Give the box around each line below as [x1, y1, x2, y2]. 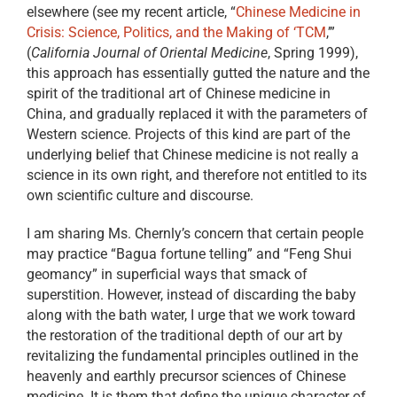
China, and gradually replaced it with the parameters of [26, 105, 368, 123]
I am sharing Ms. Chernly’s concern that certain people [26, 225, 363, 243]
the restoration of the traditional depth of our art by [26, 327, 343, 345]
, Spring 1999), [267, 44, 358, 62]
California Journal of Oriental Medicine [30, 44, 268, 62]
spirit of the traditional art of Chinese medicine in [26, 85, 331, 103]
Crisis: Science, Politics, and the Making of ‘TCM [26, 24, 326, 42]
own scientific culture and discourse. [26, 187, 253, 205]
